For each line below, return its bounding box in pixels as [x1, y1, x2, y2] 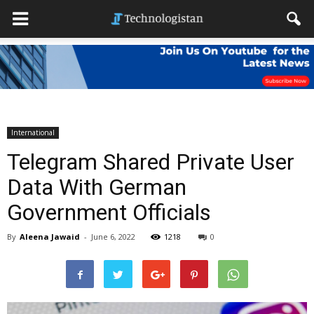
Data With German [7, 174, 186, 200]
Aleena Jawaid [20, 231, 80, 242]
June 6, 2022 [91, 231, 135, 242]
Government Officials [7, 199, 211, 226]
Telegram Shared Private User [7, 149, 294, 175]
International [11, 128, 55, 137]
